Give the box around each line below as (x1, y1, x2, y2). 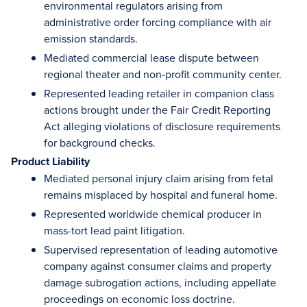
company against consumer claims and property (44, 258, 271, 273)
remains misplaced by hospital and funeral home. (44, 187, 278, 202)
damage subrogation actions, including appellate (44, 275, 276, 290)
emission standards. (44, 31, 138, 46)
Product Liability (11, 153, 90, 169)
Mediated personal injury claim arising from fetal (44, 171, 273, 186)
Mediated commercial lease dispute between (44, 50, 259, 65)
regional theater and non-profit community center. (44, 66, 282, 82)
